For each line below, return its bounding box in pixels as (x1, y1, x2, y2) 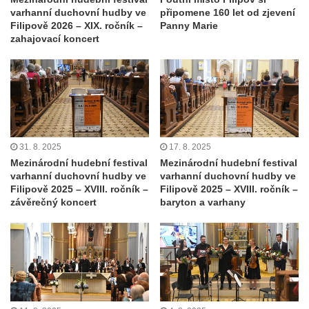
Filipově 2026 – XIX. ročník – (10, 20, 143, 32)
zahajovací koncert (10, 33, 99, 45)
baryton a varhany (160, 197, 246, 208)
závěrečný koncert (10, 197, 97, 208)
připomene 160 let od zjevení (160, 7, 295, 19)
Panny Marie (160, 20, 218, 32)
